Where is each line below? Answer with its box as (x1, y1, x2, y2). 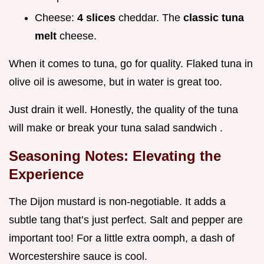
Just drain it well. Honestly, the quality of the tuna (9, 104, 238, 116)
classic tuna (183, 12, 244, 24)
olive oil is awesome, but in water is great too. (9, 76, 222, 88)
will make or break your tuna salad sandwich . (9, 122, 223, 134)
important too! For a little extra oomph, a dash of (9, 232, 235, 245)
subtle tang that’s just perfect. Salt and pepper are (9, 214, 243, 226)
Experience (9, 166, 84, 183)
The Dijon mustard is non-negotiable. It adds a (9, 196, 226, 208)
